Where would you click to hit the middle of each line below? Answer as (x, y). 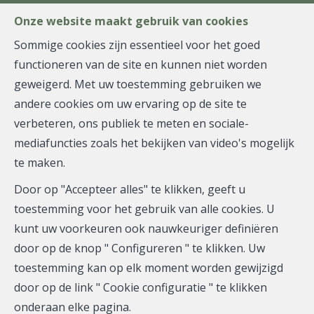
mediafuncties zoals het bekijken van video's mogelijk (154, 143)
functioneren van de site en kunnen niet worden (141, 64)
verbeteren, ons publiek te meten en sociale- (131, 123)
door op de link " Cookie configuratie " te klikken (141, 287)
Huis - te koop (157, 143)
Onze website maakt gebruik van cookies (131, 21)
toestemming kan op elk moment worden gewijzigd (149, 268)
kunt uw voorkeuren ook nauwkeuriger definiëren (146, 228)
